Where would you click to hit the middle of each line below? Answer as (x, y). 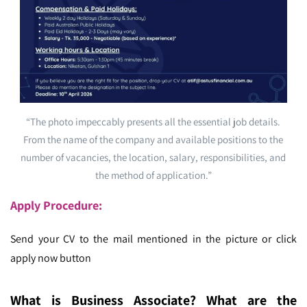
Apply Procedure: (56, 205)
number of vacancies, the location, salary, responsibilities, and (153, 157)
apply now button (51, 258)
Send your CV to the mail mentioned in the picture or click (153, 238)
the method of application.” (153, 175)
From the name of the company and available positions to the (153, 139)
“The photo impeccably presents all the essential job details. (153, 121)
